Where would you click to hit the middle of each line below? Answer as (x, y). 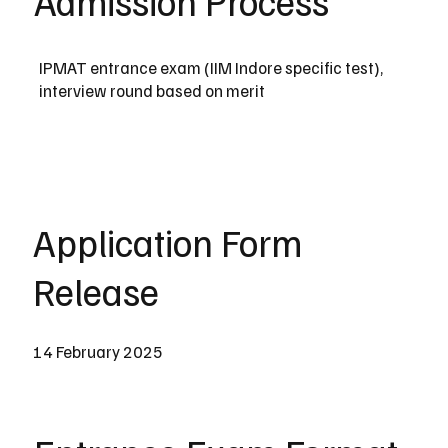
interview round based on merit (151, 91)
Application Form (167, 241)
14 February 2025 (97, 352)
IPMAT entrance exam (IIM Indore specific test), (210, 68)
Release (95, 290)
